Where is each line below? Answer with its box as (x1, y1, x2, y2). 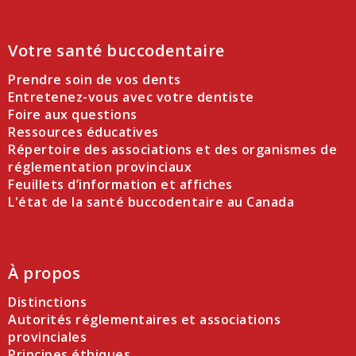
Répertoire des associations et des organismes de (8, 140, 337, 158)
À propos (8, 261, 80, 284)
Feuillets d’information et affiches (8, 175, 233, 193)
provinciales (8, 327, 87, 346)
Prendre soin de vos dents (8, 70, 181, 88)
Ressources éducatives (8, 122, 159, 141)
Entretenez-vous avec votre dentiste (8, 87, 254, 106)
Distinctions (8, 292, 87, 311)
